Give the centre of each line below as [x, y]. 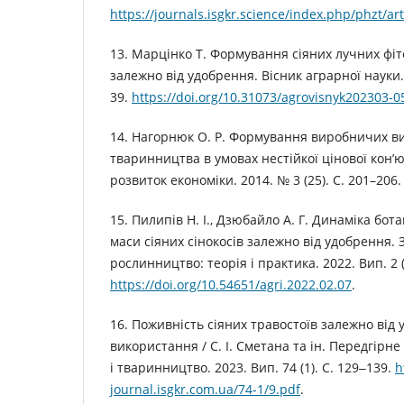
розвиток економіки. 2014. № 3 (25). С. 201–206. [256, 180]
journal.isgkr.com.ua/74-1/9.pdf [205, 390]
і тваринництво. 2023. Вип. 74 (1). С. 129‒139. [252, 368]
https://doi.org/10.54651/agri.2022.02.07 [231, 285]
